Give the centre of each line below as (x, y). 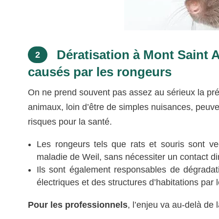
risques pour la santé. (70, 121)
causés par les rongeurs (100, 72)
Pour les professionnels (78, 205)
